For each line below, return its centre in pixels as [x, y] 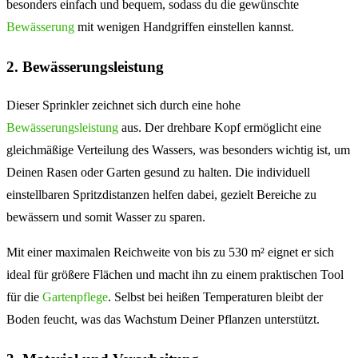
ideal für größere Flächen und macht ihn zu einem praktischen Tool [175, 275]
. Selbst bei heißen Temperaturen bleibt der [215, 297]
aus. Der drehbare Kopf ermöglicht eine [220, 128]
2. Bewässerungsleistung [85, 66]
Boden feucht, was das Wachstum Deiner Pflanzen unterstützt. [163, 320]
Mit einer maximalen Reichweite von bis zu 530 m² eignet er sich [170, 253]
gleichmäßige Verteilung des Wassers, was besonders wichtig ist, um [178, 150]
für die [24, 297]
